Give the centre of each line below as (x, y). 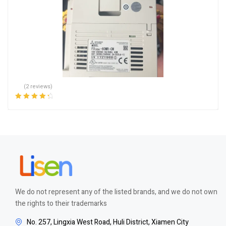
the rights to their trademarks (61, 203)
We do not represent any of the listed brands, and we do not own (116, 192)
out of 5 (24, 114)
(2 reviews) (38, 86)
